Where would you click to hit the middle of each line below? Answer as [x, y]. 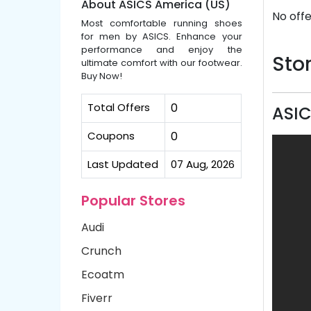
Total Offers [119, 107]
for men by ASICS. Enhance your [162, 36]
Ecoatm [103, 275]
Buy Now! [102, 76]
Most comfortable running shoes [162, 23]
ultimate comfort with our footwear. [162, 63]
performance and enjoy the [162, 50]
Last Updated [123, 164]
